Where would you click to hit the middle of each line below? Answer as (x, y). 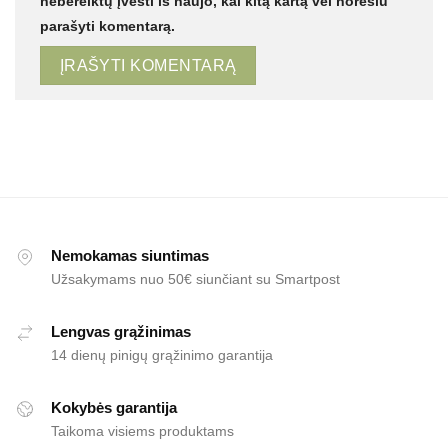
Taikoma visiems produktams (142, 430)
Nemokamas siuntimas (130, 255)
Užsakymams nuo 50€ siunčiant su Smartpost (195, 278)
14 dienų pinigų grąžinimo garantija (162, 354)
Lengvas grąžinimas (121, 331)
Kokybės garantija (114, 407)
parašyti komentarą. (107, 25)
